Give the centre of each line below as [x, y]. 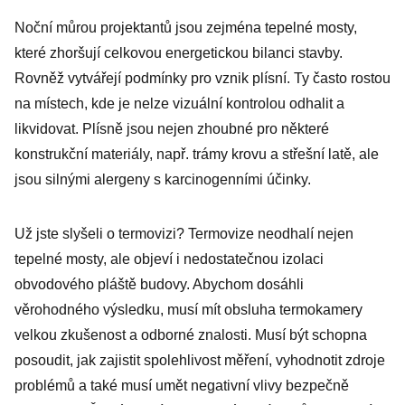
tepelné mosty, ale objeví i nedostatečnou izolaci [169, 259]
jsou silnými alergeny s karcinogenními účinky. [163, 179]
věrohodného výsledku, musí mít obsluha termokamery [188, 310]
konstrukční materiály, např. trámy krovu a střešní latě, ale [197, 154]
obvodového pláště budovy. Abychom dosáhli [159, 284]
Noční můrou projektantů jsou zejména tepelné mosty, [186, 28]
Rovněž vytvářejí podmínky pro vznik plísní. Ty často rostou [202, 78]
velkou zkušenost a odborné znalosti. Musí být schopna [191, 335]
